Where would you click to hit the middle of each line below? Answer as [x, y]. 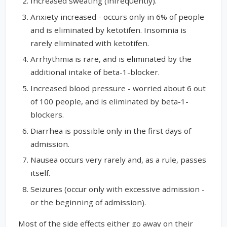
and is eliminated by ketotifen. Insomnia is [108, 30]
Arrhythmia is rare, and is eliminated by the [111, 59]
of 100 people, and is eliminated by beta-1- [109, 101]
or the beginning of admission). [88, 202]
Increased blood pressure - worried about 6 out [118, 88]
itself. [40, 173]
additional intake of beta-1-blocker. [95, 72]
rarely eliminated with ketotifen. [90, 43]
